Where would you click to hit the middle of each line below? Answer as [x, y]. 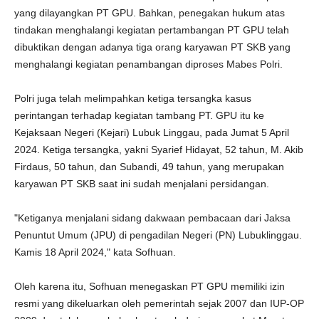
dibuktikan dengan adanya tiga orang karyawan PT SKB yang [152, 47]
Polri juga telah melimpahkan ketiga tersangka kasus [133, 98]
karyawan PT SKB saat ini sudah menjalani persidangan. [142, 184]
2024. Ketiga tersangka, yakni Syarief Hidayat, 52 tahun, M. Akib [159, 150]
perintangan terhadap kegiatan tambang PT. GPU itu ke [139, 115]
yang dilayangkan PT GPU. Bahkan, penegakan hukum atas [150, 13]
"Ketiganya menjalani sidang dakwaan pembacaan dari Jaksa [152, 218]
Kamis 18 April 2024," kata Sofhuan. [95, 252]
